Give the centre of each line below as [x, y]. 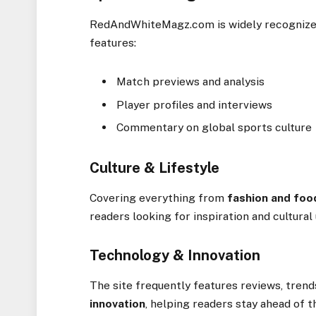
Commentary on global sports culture [214, 128]
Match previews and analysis [191, 81]
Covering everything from [159, 197]
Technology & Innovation [175, 256]
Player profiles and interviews [195, 104]
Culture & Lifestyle [155, 168]
